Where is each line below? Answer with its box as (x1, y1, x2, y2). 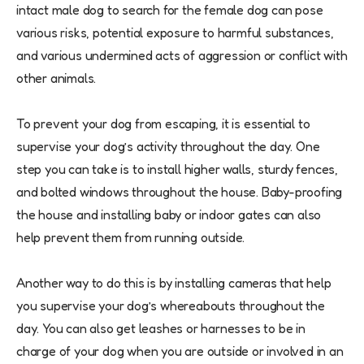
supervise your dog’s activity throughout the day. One (16, 138, 320, 155)
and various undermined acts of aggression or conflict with (16, 47, 348, 64)
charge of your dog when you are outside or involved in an (16, 343, 344, 360)
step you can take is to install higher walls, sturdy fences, (16, 161, 338, 178)
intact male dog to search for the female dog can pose (16, 2, 323, 19)
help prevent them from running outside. (16, 229, 245, 246)
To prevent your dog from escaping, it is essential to (16, 115, 310, 132)
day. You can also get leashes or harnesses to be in (16, 320, 305, 337)
